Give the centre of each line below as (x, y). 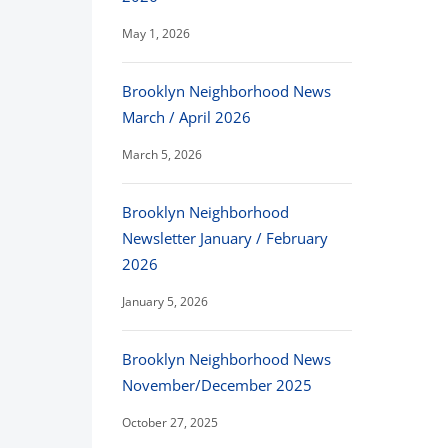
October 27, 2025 (170, 422)
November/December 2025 (217, 385)
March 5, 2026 (162, 154)
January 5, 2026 (165, 301)
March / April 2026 (186, 117)
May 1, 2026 (156, 33)
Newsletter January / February (225, 238)
